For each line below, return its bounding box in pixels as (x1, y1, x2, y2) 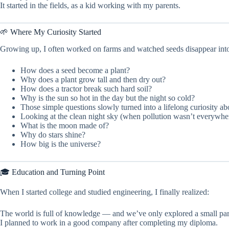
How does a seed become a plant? (20, 65, 130, 75)
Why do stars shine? (20, 130, 85, 139)
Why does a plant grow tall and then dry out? (20, 75, 166, 84)
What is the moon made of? (20, 121, 109, 130)
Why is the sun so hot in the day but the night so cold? (20, 93, 195, 102)
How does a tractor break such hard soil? (20, 84, 152, 93)
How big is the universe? (20, 139, 101, 148)
